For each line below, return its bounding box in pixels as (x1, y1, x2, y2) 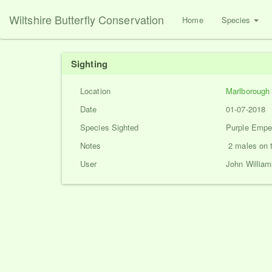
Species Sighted (80, 121, 139, 133)
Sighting (71, 57, 107, 70)
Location (80, 85, 110, 97)
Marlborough (226, 85, 270, 97)
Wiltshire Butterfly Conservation (9, 11, 165, 27)
